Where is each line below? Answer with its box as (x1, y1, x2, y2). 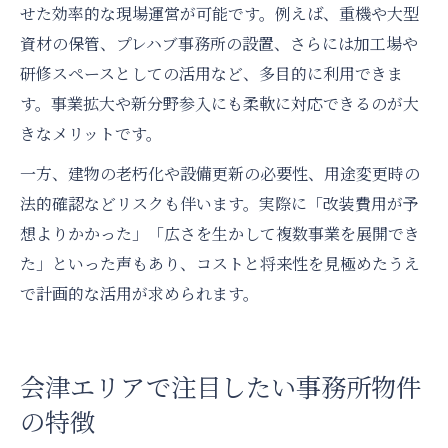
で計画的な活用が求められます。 (20, 282, 259, 306)
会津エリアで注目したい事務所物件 (20, 368, 421, 405)
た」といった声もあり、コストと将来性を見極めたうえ (20, 252, 420, 276)
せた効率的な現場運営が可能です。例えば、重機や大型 (20, 2, 419, 26)
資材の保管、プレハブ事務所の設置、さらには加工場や (20, 32, 418, 56)
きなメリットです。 (20, 122, 162, 146)
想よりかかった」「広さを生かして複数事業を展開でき (20, 222, 420, 246)
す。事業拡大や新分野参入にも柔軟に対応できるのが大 (20, 92, 419, 116)
